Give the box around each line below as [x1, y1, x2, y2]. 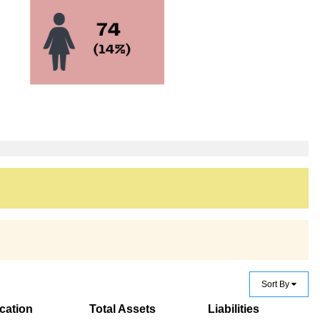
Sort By [261, 279, 291, 289]
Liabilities [208, 302, 259, 315]
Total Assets [89, 302, 156, 315]
